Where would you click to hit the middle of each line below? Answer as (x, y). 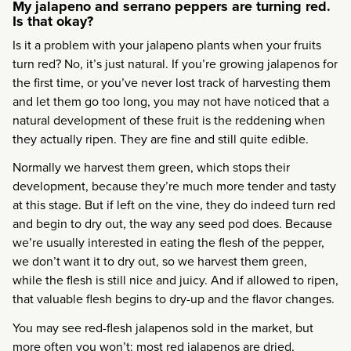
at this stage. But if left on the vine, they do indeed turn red (174, 205)
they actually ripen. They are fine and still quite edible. (161, 139)
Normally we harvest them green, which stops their (151, 168)
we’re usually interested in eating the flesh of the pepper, (168, 243)
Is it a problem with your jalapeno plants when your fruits (167, 45)
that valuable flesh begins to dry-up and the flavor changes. (174, 299)
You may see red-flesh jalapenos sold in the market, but (163, 328)
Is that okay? (53, 21)
